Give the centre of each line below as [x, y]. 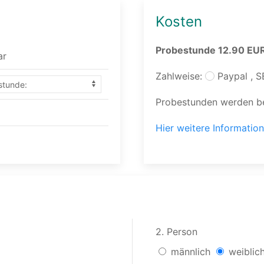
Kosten [179, 22]
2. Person [176, 232]
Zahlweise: [180, 76]
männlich [192, 252]
